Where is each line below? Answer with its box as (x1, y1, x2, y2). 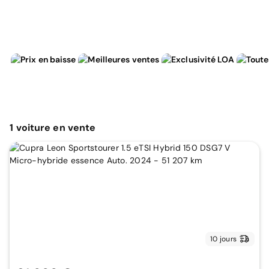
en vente (53, 121, 96, 134)
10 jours (210, 234, 237, 244)
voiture (16, 121, 53, 134)
